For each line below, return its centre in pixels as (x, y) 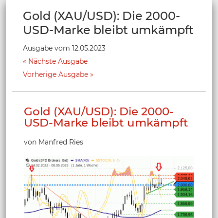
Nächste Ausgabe (58, 61)
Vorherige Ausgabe (55, 74)
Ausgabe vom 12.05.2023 (64, 48)
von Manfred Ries (54, 142)
